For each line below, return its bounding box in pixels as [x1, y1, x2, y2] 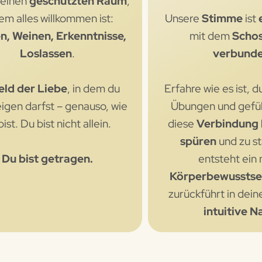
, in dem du [67, 81, 120, 96]
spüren [180, 133, 216, 149]
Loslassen [19, 46, 72, 61]
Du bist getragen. [1, 151, 93, 166]
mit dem [189, 28, 233, 43]
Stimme [202, 11, 243, 26]
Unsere [165, 11, 202, 26]
